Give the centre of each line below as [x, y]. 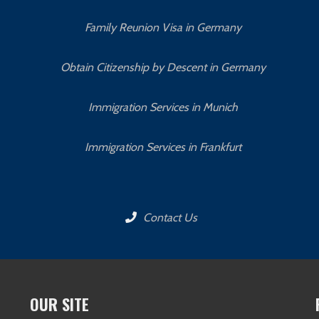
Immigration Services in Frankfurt [163, 147]
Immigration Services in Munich [163, 107]
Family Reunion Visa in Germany [163, 27]
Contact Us [169, 217]
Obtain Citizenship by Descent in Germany [163, 67]
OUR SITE [59, 304]
